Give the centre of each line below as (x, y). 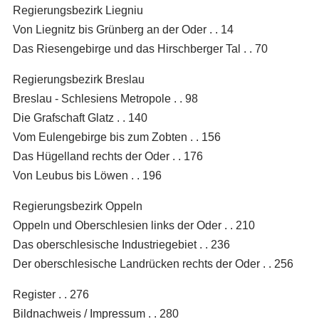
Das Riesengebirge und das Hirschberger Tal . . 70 (140, 48)
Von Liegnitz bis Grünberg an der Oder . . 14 (123, 29)
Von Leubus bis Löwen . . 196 (87, 175)
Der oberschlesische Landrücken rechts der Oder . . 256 (153, 263)
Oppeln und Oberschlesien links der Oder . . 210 (134, 225)
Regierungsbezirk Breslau (79, 79)
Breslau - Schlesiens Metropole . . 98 (105, 98)
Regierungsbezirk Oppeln (78, 206)
